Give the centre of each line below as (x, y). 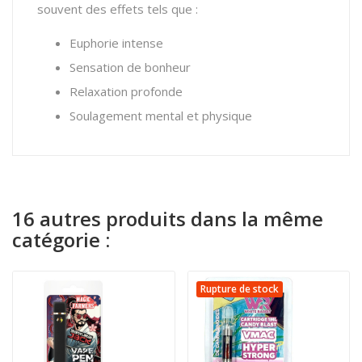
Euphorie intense (116, 43)
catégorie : (61, 240)
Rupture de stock (239, 289)
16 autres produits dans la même (168, 219)
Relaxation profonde (126, 92)
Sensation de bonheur (130, 67)
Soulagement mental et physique (161, 116)
